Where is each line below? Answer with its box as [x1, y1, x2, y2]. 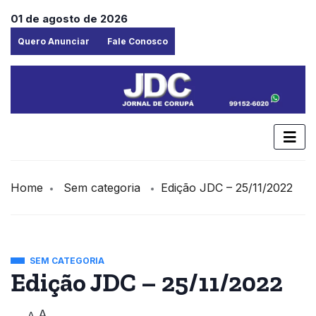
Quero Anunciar [18, 36, 90, 47]
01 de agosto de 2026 [11, 12, 128, 25]
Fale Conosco [107, 36, 168, 47]
